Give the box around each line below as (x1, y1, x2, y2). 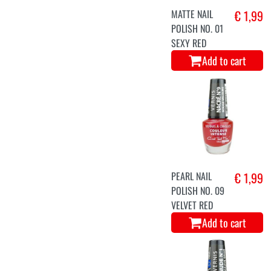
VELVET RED (171, 197, 214, 212)
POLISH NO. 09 (171, 183, 225, 198)
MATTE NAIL (171, 7, 214, 22)
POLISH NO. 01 (171, 21, 224, 36)
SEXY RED (171, 36, 207, 51)
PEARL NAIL (171, 168, 212, 183)
